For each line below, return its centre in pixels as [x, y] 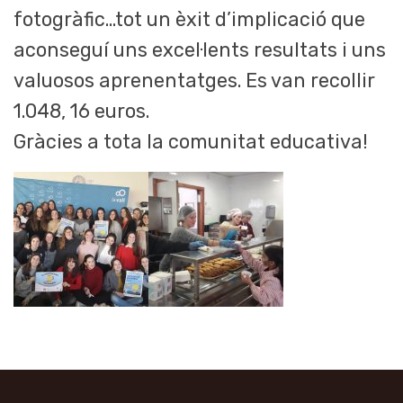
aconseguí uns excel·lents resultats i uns [200, 50]
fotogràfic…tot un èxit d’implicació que [189, 20]
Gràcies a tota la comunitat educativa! [191, 142]
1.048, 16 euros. [81, 112]
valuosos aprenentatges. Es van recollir [194, 81]
